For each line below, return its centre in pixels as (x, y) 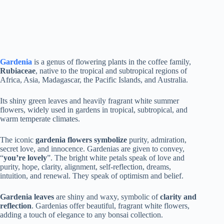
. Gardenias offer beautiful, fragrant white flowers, (110, 206)
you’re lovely (25, 158)
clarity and (178, 197)
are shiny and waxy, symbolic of (107, 197)
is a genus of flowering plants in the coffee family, (111, 62)
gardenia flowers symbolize (81, 140)
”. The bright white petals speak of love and (116, 158)
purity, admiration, (157, 140)
